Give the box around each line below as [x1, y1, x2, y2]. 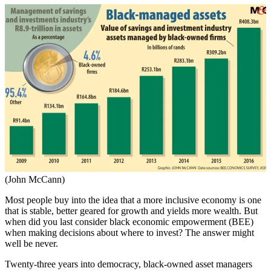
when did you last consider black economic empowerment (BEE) [5, 216, 253, 227]
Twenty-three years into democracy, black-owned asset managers [5, 258, 252, 269]
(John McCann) [5, 174, 65, 184]
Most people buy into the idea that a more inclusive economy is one [5, 194, 261, 205]
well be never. [5, 238, 58, 249]
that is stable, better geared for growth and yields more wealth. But [5, 205, 258, 216]
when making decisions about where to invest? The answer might [5, 227, 254, 238]
